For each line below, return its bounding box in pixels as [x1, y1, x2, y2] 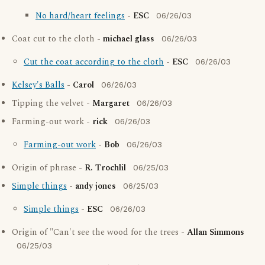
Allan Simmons [187, 226, 244, 239]
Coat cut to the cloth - [12, 33, 103, 46]
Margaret [92, 97, 130, 110]
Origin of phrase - [12, 161, 85, 174]
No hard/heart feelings [35, 9, 125, 22]
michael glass [103, 33, 154, 46]
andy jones [75, 180, 116, 193]
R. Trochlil [85, 161, 126, 174]
